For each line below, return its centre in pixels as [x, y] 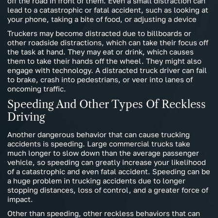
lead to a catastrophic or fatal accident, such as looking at [108, 10]
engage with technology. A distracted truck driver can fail [107, 70]
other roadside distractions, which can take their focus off [108, 43]
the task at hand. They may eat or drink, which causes [100, 52]
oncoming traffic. [37, 89]
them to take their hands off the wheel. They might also [104, 61]
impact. [20, 199]
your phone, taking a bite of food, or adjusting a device [102, 19]
